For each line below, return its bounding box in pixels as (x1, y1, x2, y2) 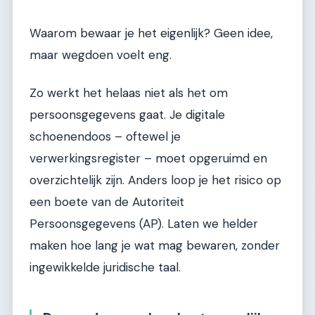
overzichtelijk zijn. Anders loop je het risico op (30, 172, 281, 188)
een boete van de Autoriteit (30, 193, 184, 210)
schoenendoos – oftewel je (30, 128, 181, 144)
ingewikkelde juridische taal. (30, 259, 181, 275)
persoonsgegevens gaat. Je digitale (30, 106, 225, 122)
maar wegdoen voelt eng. (30, 47, 172, 63)
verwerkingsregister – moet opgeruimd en (30, 150, 267, 166)
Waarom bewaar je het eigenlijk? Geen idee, (30, 25, 273, 41)
